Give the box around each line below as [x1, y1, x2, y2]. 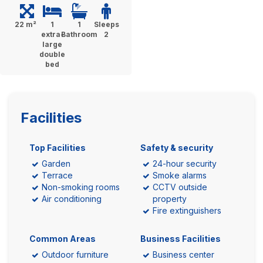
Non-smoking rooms [42, 181, 120, 192]
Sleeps [93, 19, 119, 29]
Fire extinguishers [153, 205, 221, 215]
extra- [41, 29, 64, 39]
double [39, 49, 65, 59]
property [153, 193, 187, 204]
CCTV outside [153, 181, 207, 192]
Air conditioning [42, 193, 102, 204]
